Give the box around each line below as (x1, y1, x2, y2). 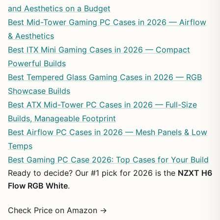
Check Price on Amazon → (8, 205, 107, 215)
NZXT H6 (178, 167, 212, 178)
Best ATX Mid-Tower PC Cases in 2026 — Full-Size (8, 99, 197, 110)
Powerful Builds (8, 58, 66, 68)
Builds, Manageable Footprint (8, 113, 116, 123)
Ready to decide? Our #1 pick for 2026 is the (8, 167, 178, 178)
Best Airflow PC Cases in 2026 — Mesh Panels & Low (8, 127, 207, 137)
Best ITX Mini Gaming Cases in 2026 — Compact (8, 44, 190, 55)
